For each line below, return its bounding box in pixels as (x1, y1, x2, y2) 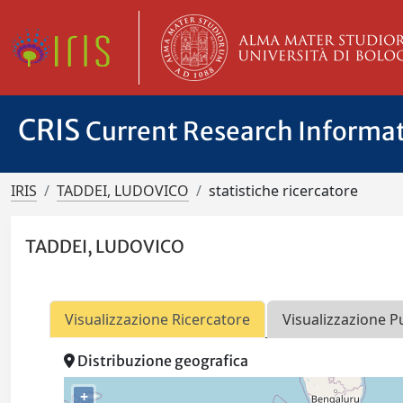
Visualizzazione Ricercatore (65, 309, 251, 330)
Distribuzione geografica (75, 352, 249, 371)
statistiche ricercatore (209, 181, 358, 201)
